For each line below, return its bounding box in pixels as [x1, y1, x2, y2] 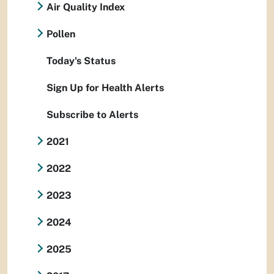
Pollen [46, 28, 75, 40]
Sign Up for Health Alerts [46, 82, 164, 94]
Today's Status [46, 55, 116, 67]
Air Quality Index [46, 1, 125, 13]
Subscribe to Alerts [46, 109, 138, 121]
